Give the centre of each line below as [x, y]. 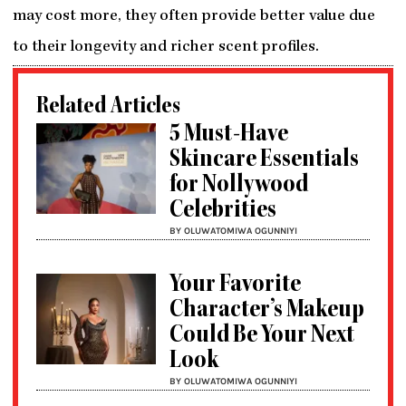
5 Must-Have [229, 136]
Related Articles [108, 108]
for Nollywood [239, 187]
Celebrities [223, 212]
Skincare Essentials [265, 161]
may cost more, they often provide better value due [193, 17]
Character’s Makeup [267, 312]
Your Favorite [236, 286]
